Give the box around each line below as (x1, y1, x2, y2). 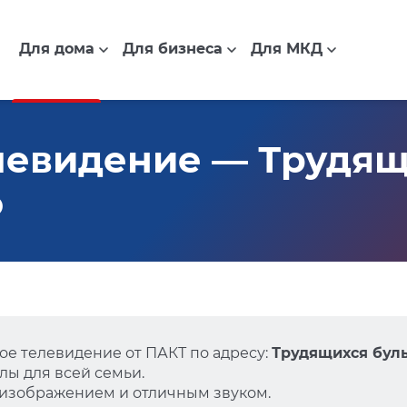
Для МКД (250, 40, 323, 58)
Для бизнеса (122, 40, 223, 58)
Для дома (18, 40, 94, 58)
